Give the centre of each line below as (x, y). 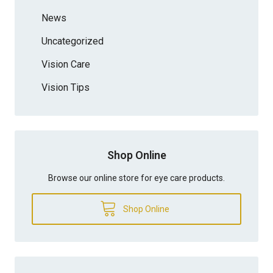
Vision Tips (66, 87)
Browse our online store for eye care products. (136, 178)
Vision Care (66, 64)
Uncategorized (73, 41)
